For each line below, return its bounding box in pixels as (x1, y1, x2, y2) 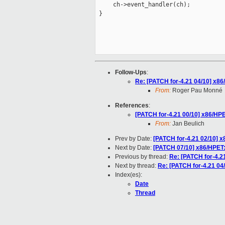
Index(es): (115, 171, 142, 179)
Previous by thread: (115, 153, 169, 161)
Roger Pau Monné (171, 87, 222, 94)
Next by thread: (115, 162, 158, 170)
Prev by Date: (115, 135, 153, 143)
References (115, 102, 149, 109)
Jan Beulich (171, 120, 204, 128)
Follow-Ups (115, 69, 147, 76)
